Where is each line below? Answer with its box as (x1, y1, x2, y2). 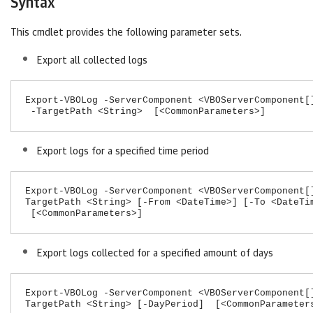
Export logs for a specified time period (37, 147, 209, 156)
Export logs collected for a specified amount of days (37, 249, 273, 259)
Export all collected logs (37, 56, 147, 66)
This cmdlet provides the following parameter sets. (10, 28, 242, 38)
